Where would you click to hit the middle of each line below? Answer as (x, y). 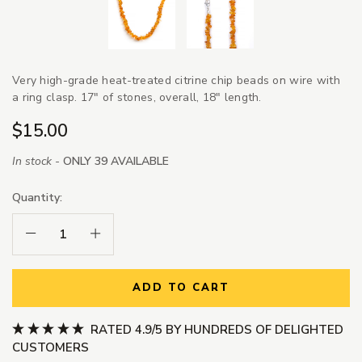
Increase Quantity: (136, 234)
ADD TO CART (181, 288)
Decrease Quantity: (74, 234)
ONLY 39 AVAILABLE (116, 161)
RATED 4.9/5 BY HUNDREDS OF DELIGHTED (215, 330)
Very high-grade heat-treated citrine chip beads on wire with (176, 81)
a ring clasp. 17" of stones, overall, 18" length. (137, 98)
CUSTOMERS (51, 348)
